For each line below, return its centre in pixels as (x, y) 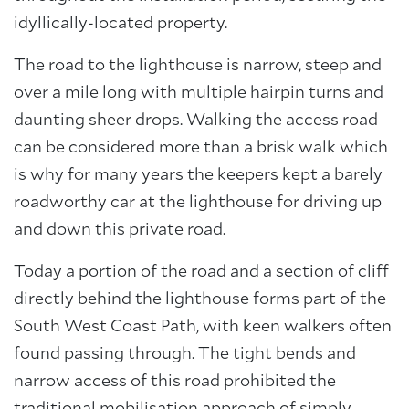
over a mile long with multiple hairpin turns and (199, 93)
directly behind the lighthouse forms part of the (200, 299)
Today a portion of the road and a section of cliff (201, 272)
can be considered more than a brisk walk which (201, 148)
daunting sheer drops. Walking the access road (196, 121)
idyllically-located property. (121, 24)
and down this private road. (120, 230)
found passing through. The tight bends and (185, 354)
